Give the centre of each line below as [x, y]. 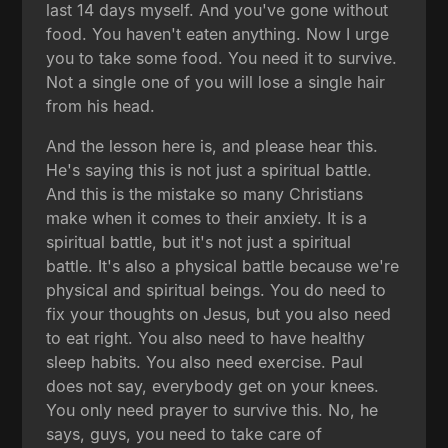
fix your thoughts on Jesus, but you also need [219, 313]
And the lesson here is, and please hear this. [212, 145]
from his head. [101, 105]
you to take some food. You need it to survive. [222, 57]
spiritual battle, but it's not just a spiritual [199, 241]
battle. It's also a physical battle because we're [223, 265]
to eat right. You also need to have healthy [206, 337]
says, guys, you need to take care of [184, 433]
